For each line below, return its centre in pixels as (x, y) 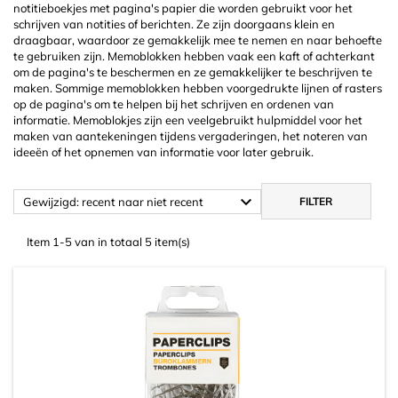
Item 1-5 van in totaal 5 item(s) (108, 242)
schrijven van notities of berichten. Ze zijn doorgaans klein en (174, 24)
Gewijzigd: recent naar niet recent (113, 201)
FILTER (316, 201)
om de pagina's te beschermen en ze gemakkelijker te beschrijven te (193, 72)
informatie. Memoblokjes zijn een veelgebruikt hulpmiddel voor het (188, 120)
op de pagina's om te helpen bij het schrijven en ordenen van (174, 104)
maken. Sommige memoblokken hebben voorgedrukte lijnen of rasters (198, 88)
